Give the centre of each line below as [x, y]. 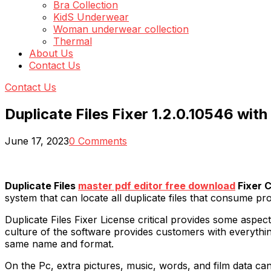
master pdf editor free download [157, 185]
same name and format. [59, 243]
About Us [51, 53]
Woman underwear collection [121, 29]
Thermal [73, 41]
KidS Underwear [91, 17]
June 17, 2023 [37, 141]
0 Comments [98, 141]
